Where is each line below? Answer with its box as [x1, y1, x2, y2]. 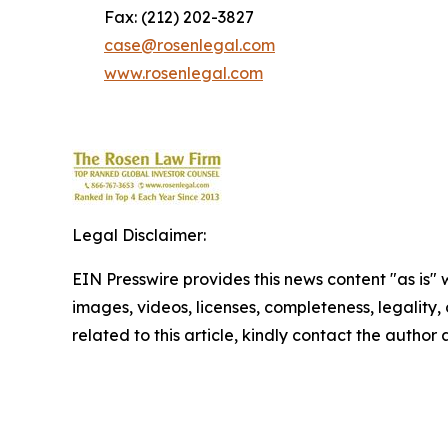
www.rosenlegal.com [104, 62, 263, 83]
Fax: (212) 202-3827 [72, 6, 254, 27]
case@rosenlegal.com [104, 34, 275, 55]
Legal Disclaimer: [72, 224, 206, 245]
